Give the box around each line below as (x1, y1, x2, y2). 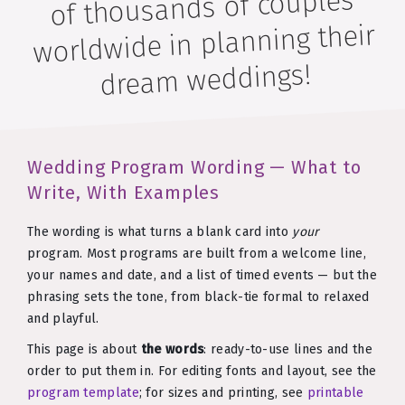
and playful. (27, 310, 99, 326)
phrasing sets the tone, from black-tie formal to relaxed (27, 288, 370, 305)
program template (27, 384, 139, 400)
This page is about (27, 341, 141, 357)
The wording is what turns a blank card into (27, 223, 293, 240)
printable (306, 384, 364, 400)
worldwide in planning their (31, 18, 376, 71)
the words (140, 341, 204, 357)
